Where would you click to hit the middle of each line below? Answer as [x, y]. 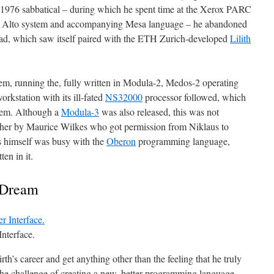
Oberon [121, 141]
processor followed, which [194, 97]
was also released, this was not [159, 112]
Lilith [240, 38]
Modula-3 [80, 112]
